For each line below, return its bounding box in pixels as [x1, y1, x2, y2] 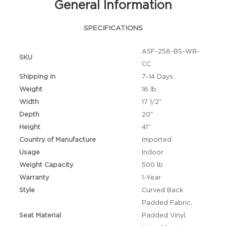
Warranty [19, 174, 49, 181]
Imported [141, 136, 172, 143]
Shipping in [19, 73, 56, 80]
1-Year [141, 174, 161, 181]
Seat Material [19, 212, 62, 219]
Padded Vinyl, [141, 212, 187, 219]
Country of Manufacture [19, 136, 96, 143]
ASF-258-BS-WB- [141, 48, 200, 55]
